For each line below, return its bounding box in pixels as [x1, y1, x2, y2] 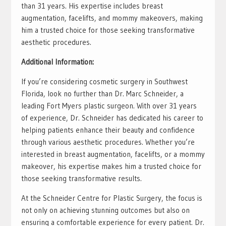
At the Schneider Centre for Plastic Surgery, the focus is [21, 193, 202, 203]
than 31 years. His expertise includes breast [21, 1, 163, 11]
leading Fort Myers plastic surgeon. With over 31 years [21, 101, 197, 111]
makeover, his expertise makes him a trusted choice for [21, 161, 201, 172]
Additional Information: [21, 57, 94, 67]
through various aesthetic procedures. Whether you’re [21, 137, 195, 147]
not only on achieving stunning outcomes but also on [21, 205, 190, 215]
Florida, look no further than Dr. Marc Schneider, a [21, 89, 184, 99]
